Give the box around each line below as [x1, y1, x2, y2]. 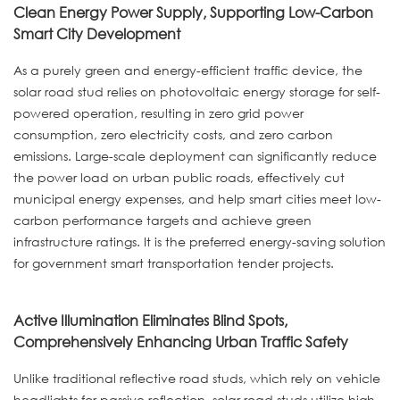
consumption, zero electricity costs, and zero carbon [13, 125, 333, 143]
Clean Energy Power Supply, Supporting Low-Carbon [13, 3, 373, 22]
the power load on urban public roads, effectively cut [13, 168, 345, 186]
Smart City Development [13, 24, 180, 44]
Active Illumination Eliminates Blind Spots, [13, 311, 287, 330]
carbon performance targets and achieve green [13, 211, 312, 229]
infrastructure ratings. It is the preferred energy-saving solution [13, 232, 386, 250]
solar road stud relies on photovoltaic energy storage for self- [13, 82, 380, 100]
